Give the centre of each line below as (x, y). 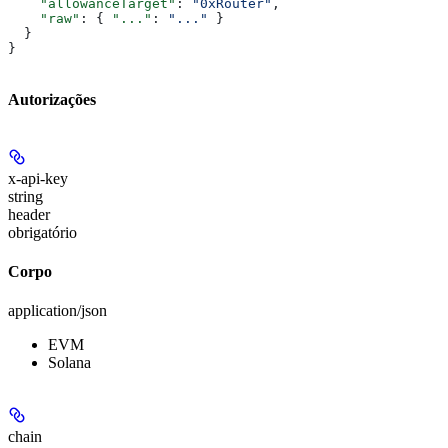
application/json (57, 311)
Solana (69, 363)
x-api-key (38, 178)
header (29, 214)
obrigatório (42, 232)
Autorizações (52, 99)
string (25, 196)
